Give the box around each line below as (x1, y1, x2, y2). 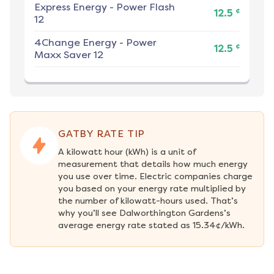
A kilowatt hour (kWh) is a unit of (58, 147, 196, 158)
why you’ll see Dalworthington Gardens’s (58, 208, 231, 219)
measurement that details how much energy (58, 159, 248, 170)
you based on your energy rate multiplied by (58, 183, 246, 194)
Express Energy (34, 1, 107, 13)
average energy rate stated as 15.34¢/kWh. (58, 220, 245, 231)
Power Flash (116, 1, 175, 13)
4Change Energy (34, 37, 117, 49)
